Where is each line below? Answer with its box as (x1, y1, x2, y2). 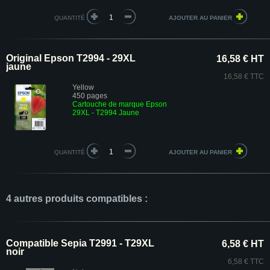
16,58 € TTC (224, 72, 264, 81)
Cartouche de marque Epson (72, 100, 167, 108)
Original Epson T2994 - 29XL (6, 53, 136, 63)
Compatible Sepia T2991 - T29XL (6, 238, 154, 248)
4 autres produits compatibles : (6, 193, 148, 204)
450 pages (72, 92, 107, 100)
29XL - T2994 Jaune (72, 108, 139, 117)
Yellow (72, 83, 94, 92)
